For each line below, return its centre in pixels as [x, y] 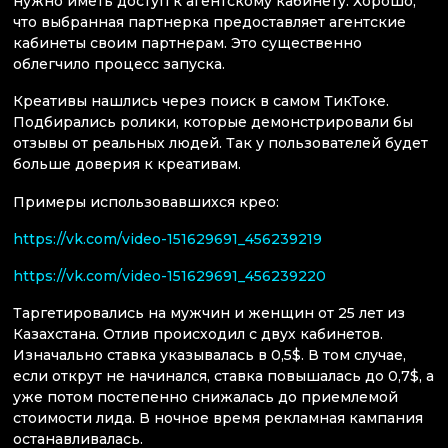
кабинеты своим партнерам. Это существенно [187, 43]
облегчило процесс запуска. [119, 64]
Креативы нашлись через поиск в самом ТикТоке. [201, 101]
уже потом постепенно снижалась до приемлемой [205, 397]
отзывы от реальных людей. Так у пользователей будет [220, 143]
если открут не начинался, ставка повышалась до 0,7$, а [223, 376]
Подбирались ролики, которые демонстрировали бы [213, 122]
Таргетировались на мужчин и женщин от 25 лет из [209, 313]
